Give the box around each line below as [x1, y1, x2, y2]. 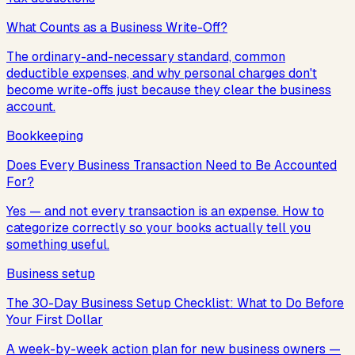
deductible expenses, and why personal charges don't [6, 64, 317, 82]
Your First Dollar [6, 311, 103, 328]
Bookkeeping [6, 127, 83, 144]
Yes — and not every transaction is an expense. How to [6, 202, 324, 219]
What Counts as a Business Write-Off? [6, 18, 227, 36]
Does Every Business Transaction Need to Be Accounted [6, 156, 337, 174]
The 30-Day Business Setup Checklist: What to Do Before [6, 294, 344, 311]
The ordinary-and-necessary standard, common [6, 48, 285, 65]
